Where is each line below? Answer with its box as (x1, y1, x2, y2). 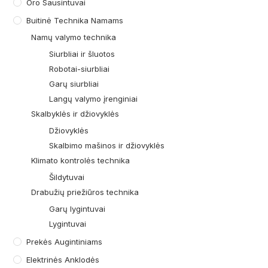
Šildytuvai (49, 172, 85, 182)
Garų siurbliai (49, 79, 99, 89)
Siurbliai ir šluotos (49, 49, 115, 59)
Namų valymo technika (31, 32, 117, 42)
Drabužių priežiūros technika (31, 187, 139, 197)
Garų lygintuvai (49, 204, 106, 214)
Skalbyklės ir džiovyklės (31, 109, 120, 119)
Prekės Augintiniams (26, 237, 103, 247)
